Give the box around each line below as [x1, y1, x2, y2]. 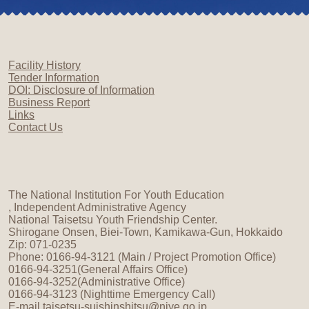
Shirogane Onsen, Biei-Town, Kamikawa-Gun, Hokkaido [8, 226, 283, 238]
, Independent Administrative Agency [8, 201, 186, 213]
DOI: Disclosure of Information [8, 84, 154, 96]
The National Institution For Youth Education [8, 189, 224, 201]
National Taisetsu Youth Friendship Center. [8, 214, 217, 226]
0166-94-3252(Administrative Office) [8, 276, 185, 288]
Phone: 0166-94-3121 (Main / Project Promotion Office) [8, 251, 276, 263]
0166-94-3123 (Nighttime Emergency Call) [8, 288, 215, 300]
